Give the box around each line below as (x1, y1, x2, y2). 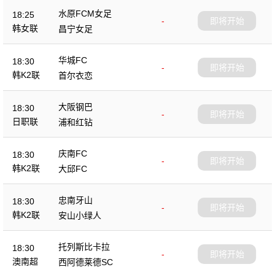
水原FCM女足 (58, 9, 112, 18)
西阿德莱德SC (58, 257, 113, 267)
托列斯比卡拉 (58, 242, 110, 252)
